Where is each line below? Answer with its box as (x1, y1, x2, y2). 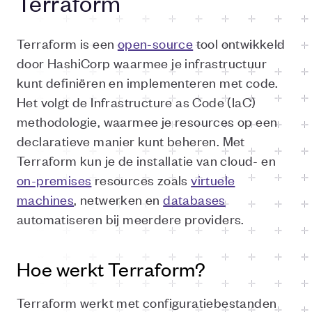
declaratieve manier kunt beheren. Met (17, 132, 245, 149)
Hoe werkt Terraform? (17, 257, 205, 281)
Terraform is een (17, 34, 118, 52)
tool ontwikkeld (193, 34, 286, 52)
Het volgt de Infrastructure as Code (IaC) (17, 93, 256, 110)
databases (163, 190, 226, 208)
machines (17, 190, 75, 208)
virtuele (191, 171, 235, 188)
